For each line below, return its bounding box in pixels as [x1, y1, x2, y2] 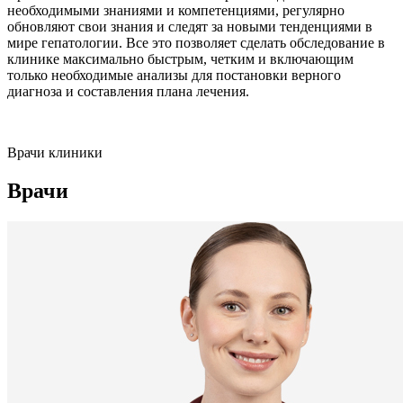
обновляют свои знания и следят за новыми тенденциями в [7, 18, 372, 34]
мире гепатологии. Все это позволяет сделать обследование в [7, 34, 385, 50]
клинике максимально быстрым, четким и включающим [7, 50, 354, 67]
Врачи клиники [7, 144, 103, 160]
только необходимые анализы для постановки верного [7, 67, 341, 83]
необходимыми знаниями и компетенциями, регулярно [7, 2, 345, 18]
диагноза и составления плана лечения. [7, 83, 249, 99]
